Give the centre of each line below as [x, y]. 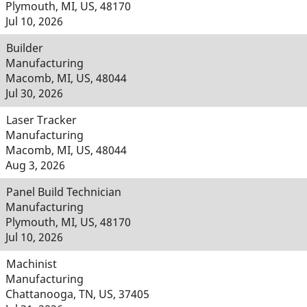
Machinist [32, 264]
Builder [25, 48]
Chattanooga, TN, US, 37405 [77, 294]
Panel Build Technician [64, 192]
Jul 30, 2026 [34, 93]
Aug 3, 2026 [35, 165]
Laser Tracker [41, 120]
